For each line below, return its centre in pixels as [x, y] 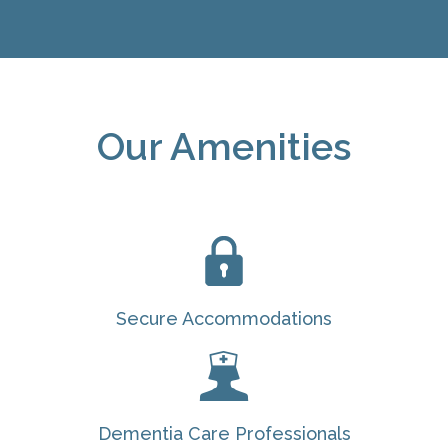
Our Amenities [224, 146]
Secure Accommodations [224, 318]
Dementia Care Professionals [224, 433]
